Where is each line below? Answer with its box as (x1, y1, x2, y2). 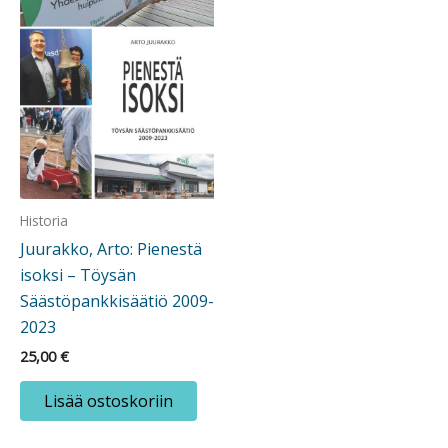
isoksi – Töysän (20, 263, 136, 286)
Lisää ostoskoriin (44, 389, 173, 412)
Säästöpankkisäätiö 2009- (20, 289, 214, 312)
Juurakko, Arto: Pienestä (20, 237, 202, 260)
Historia (20, 210, 68, 230)
